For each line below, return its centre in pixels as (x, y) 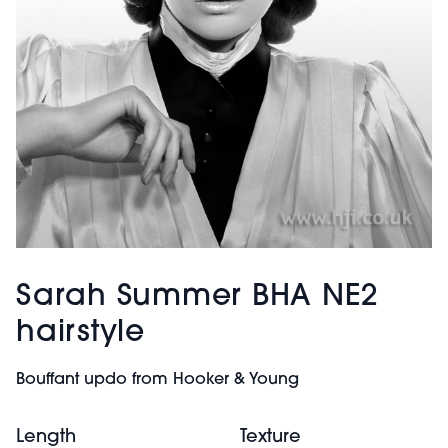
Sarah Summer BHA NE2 (197, 297)
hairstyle (80, 333)
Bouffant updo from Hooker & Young (157, 380)
